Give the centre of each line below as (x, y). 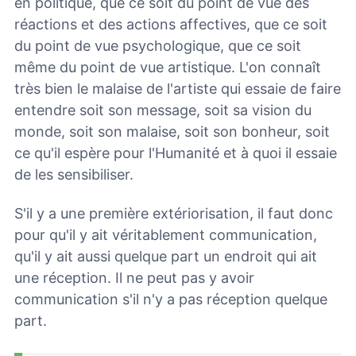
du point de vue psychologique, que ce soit (158, 46)
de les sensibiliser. (74, 175)
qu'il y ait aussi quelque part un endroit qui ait (166, 256)
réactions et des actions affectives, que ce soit (171, 25)
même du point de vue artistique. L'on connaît (168, 68)
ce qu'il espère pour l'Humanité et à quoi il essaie (176, 153)
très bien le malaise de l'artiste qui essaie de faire (178, 89)
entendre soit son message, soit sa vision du (163, 110)
